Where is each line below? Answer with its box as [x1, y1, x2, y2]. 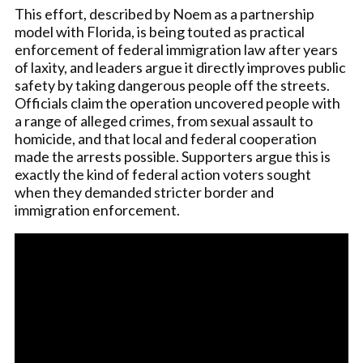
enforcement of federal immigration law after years [15, 41, 338, 58]
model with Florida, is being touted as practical [15, 23, 305, 41]
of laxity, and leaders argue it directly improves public [15, 58, 346, 76]
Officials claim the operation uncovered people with [15, 94, 340, 112]
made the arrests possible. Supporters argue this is [15, 147, 331, 165]
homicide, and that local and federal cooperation [15, 130, 317, 147]
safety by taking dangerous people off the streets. [15, 76, 330, 94]
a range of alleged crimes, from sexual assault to [15, 112, 313, 130]
